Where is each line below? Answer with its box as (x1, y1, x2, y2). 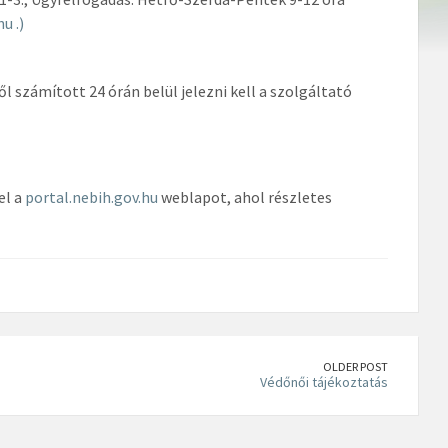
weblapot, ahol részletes (157, 186, 332, 207)
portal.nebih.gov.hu (24, 186, 158, 207)
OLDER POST (323, 358, 388, 374)
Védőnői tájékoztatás (260, 372, 388, 391)
